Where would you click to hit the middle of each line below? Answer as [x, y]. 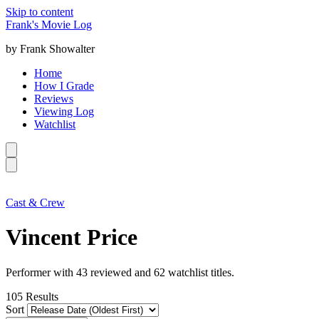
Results [42, 296]
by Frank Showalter [50, 49]
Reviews [54, 99]
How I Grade [64, 86]
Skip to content [40, 12]
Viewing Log [64, 111]
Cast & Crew [35, 203]
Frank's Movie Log [49, 25]
